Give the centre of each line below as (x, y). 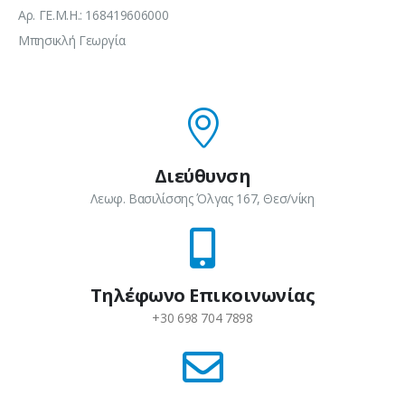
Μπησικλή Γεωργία (72, 40)
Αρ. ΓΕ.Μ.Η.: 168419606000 (94, 14)
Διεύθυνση (202, 175)
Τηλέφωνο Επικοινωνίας (202, 295)
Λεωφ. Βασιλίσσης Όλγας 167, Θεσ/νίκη (202, 198)
